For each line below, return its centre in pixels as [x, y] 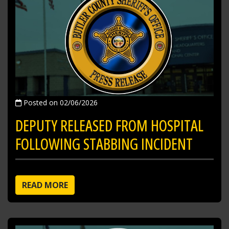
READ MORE [45, 185]
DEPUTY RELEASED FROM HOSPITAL [109, 125]
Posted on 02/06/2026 [60, 102]
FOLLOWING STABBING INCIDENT [104, 144]
